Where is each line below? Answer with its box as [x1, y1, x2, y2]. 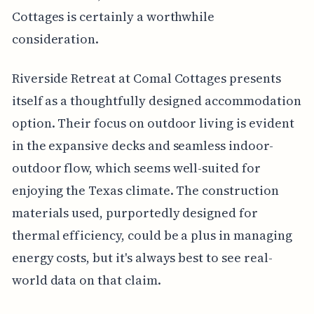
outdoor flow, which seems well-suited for [11, 158, 261, 177]
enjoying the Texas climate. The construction [11, 181, 279, 199]
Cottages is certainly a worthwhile [11, 7, 215, 25]
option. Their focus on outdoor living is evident [11, 114, 294, 132]
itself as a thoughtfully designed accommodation [11, 91, 301, 109]
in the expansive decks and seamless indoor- [11, 136, 273, 154]
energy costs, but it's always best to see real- [11, 248, 273, 266]
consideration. [11, 29, 100, 48]
